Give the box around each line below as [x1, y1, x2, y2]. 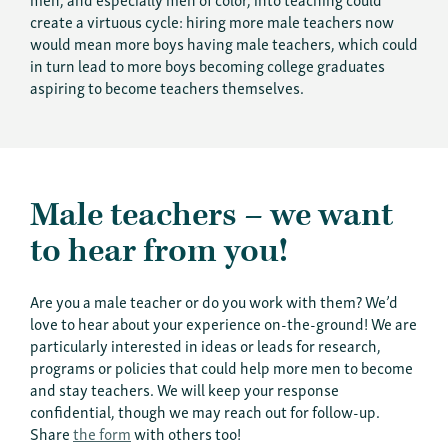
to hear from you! [30, 229, 288, 273]
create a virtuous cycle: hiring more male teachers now [30, 7, 394, 34]
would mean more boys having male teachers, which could [30, 29, 418, 56]
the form [73, 419, 131, 446]
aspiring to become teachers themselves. [30, 73, 304, 100]
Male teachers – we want [30, 193, 393, 237]
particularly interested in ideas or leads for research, [30, 331, 381, 358]
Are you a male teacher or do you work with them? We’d [30, 287, 398, 314]
